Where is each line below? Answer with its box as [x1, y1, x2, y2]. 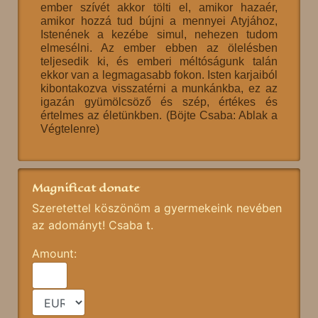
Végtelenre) [40, 123, 99, 135]
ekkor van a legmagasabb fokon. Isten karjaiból [40, 69, 278, 81]
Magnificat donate [32, 180, 139, 196]
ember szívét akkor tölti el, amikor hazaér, [40, 1, 278, 13]
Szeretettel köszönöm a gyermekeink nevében [32, 201, 282, 215]
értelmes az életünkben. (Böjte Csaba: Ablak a [40, 109, 278, 121]
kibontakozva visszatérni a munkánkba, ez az [40, 82, 278, 94]
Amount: [32, 246, 80, 261]
